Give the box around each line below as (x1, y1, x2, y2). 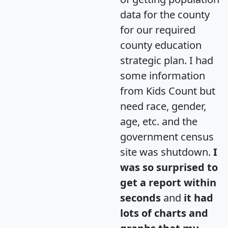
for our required (120, 23, 195, 37)
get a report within (120, 176, 216, 190)
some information (120, 69, 205, 83)
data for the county (120, 8, 210, 22)
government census (120, 130, 214, 144)
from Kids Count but (120, 84, 215, 98)
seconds (120, 191, 161, 205)
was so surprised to (120, 160, 218, 175)
